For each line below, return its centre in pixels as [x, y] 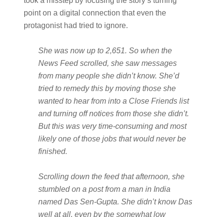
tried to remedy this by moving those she [107, 88]
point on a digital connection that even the [95, 13]
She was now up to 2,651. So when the [105, 51]
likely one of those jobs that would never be [112, 139]
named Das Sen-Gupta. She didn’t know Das [115, 202]
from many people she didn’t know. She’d [108, 76]
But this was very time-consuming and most [112, 126]
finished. [53, 151]
